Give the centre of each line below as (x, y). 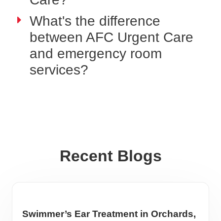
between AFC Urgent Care (111, 37)
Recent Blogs (110, 156)
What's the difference (95, 21)
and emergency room (96, 54)
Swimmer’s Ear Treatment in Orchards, (109, 214)
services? (59, 70)
